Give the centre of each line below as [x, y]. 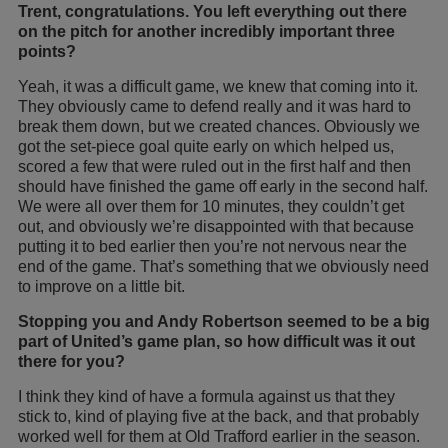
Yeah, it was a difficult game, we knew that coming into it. [218, 86]
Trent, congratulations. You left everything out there [212, 11]
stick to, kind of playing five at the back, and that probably [218, 416]
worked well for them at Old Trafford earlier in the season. [219, 436]
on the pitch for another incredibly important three [206, 31]
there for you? [71, 361]
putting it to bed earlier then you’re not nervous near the [212, 246]
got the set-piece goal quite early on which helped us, [206, 146]
